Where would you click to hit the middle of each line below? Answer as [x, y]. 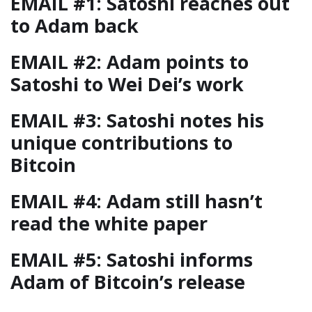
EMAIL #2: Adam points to [130, 61]
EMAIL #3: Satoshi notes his [137, 120]
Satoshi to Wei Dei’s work [127, 84]
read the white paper [111, 223]
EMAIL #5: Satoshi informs [132, 259]
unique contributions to [122, 142]
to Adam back [75, 25]
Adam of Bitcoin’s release [128, 281]
